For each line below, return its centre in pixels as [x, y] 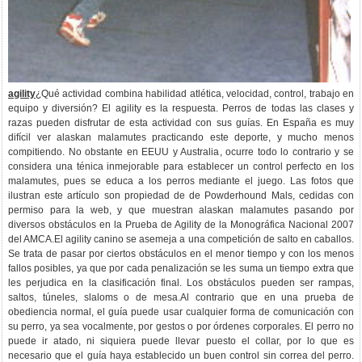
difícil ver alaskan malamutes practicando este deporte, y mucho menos [181, 138]
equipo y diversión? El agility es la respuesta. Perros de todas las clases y [181, 109]
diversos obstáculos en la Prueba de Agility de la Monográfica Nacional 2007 [181, 225]
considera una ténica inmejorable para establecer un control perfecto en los [181, 167]
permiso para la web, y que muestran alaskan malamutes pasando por [181, 210]
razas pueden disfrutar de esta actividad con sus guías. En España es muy [181, 123]
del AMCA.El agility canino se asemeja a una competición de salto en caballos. [181, 240]
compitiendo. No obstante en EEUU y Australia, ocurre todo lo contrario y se [181, 152]
